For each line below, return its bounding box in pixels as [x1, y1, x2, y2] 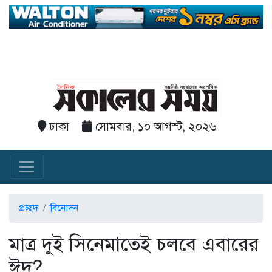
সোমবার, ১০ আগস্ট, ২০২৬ [92, 120, 217, 134]
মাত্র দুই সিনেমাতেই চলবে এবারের [9, 232, 259, 256]
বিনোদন [50, 202, 78, 214]
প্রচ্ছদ [19, 202, 38, 214]
